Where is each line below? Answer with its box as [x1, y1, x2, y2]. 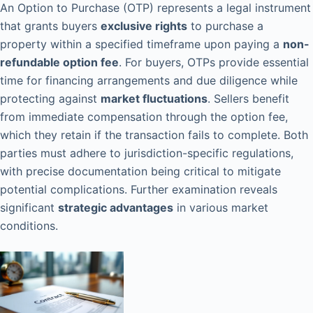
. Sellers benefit [208, 92, 289, 106]
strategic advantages [58, 201, 173, 215]
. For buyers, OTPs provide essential [119, 55, 309, 70]
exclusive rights [101, 19, 187, 34]
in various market [173, 201, 268, 215]
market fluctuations [101, 92, 208, 106]
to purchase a [187, 19, 263, 34]
